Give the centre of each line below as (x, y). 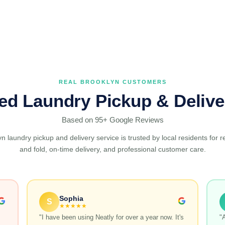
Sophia (72, 199)
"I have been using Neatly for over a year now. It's (112, 217)
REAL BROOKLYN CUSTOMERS (113, 82)
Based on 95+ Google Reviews (113, 120)
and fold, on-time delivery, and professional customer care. (113, 149)
